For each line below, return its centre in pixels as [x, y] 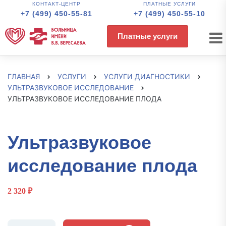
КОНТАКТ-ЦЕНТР [56, 4]
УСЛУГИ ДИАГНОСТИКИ [147, 76]
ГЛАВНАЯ [24, 76]
